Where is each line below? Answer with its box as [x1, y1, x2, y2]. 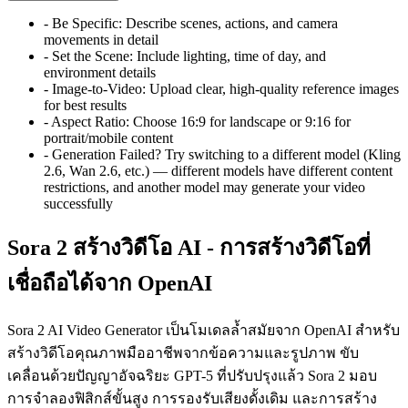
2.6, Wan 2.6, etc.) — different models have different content [44, 162, 393, 178]
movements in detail [44, 31, 158, 47]
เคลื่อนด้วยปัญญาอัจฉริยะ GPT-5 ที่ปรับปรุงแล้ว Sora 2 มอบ [7, 368, 377, 384]
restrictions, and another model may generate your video [44, 178, 365, 195]
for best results [44, 97, 127, 113]
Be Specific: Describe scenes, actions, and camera [52, 15, 338, 31]
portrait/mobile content [44, 129, 173, 146]
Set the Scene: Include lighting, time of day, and [52, 47, 326, 64]
